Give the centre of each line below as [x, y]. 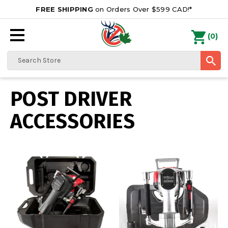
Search [19, 56]
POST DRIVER [71, 99]
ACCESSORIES [73, 122]
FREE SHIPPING [64, 9]
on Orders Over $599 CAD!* [142, 9]
